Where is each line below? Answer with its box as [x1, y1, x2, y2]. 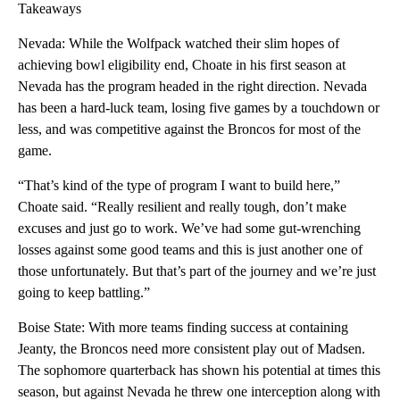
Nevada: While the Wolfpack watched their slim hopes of [18, 35, 339, 51]
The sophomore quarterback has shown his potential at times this [18, 362, 380, 378]
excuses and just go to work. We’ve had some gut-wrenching [18, 220, 361, 236]
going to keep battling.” [18, 284, 150, 300]
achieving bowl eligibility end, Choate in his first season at [18, 56, 346, 72]
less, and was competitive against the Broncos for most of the [18, 121, 361, 137]
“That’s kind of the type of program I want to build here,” [18, 177, 340, 193]
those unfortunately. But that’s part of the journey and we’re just [18, 262, 376, 279]
